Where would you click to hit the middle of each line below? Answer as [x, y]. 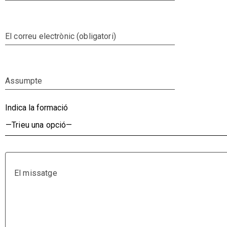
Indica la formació [36, 107]
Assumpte [24, 81]
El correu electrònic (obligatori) [61, 36]
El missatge [36, 173]
